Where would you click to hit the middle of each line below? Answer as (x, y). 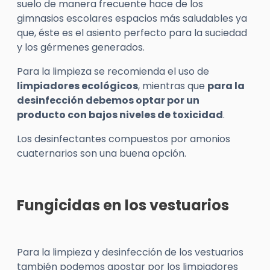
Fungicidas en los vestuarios (123, 205)
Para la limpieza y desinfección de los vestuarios (130, 252)
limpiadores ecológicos (77, 86)
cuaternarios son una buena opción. (102, 153)
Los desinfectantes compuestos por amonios (124, 139)
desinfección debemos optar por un (108, 100)
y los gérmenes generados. (81, 47)
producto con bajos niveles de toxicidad (120, 115)
